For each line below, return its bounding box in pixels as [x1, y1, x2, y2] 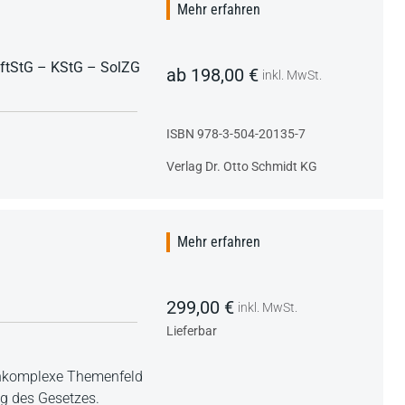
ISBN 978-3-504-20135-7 [166, 126, 306, 141]
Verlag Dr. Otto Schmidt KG [166, 158, 317, 174]
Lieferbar [166, 323, 217, 338]
